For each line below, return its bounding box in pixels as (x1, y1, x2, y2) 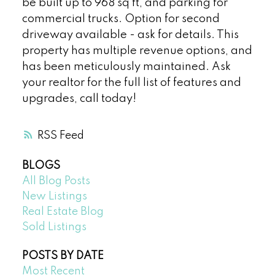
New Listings (21, 191, 87, 203)
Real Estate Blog (21, 206, 104, 218)
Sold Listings (21, 222, 87, 233)
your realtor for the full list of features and (21, 77, 241, 88)
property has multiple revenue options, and (21, 45, 252, 56)
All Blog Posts (21, 176, 90, 187)
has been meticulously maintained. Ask (21, 61, 231, 72)
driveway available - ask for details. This (21, 29, 239, 41)
